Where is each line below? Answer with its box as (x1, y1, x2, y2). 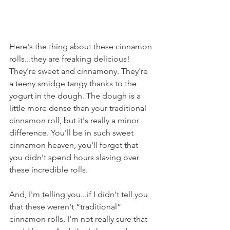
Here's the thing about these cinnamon (9, 42, 154, 51)
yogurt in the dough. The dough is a (9, 91, 143, 101)
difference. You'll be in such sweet (9, 128, 136, 138)
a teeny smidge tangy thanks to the (9, 79, 139, 88)
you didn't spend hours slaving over (9, 152, 141, 162)
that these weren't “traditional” (9, 202, 123, 212)
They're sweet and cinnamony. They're (9, 66, 152, 76)
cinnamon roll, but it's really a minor (9, 116, 141, 125)
